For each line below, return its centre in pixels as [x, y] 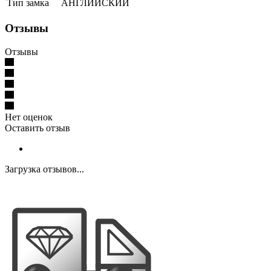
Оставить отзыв [38, 128]
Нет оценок [29, 117]
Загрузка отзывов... [44, 169]
